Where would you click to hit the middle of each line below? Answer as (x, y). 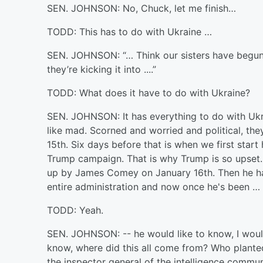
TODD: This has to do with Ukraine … (129, 32)
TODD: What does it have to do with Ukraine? (149, 93)
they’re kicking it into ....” (102, 69)
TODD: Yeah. (75, 210)
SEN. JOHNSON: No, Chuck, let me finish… (141, 8)
